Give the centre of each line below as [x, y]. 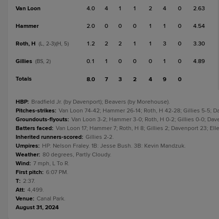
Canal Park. [51, 199]
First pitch [29, 172]
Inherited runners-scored [49, 137]
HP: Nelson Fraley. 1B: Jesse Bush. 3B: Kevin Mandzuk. [114, 146]
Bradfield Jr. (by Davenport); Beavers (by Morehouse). [101, 102]
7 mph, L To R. [51, 164]
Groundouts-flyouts [42, 120]
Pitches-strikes [35, 111]
